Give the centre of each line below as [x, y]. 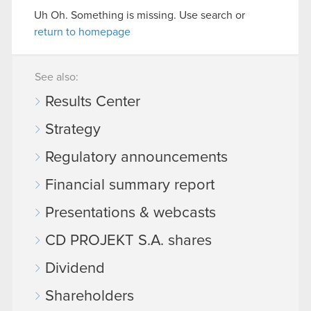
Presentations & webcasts [131, 213]
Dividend [75, 269]
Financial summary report [130, 185]
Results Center [93, 102]
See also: [57, 77]
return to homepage [82, 32]
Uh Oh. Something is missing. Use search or [140, 15]
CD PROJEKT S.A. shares [128, 241]
